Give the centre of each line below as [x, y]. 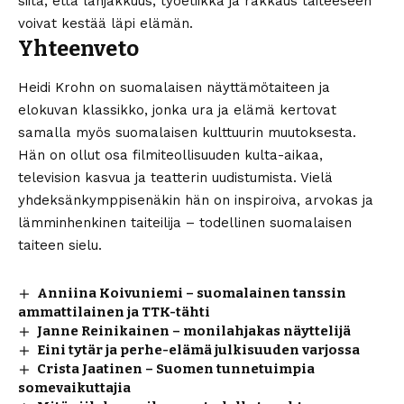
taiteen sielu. [60, 245]
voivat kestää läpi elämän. [106, 24]
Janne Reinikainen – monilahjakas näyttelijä [194, 331]
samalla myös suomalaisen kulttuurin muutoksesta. [187, 132]
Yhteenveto [78, 49]
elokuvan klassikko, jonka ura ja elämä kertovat [177, 110]
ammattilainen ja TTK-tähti [114, 312]
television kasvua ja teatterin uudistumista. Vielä [175, 177]
